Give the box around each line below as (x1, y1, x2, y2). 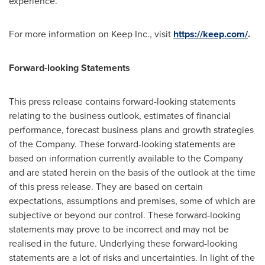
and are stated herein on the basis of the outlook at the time (9, 166, 256, 179)
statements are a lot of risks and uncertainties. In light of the (9, 251, 255, 264)
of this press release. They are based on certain (9, 180, 203, 193)
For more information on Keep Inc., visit (9, 27, 173, 40)
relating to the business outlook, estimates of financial (9, 109, 231, 122)
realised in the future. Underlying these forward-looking (9, 237, 238, 250)
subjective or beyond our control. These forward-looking (9, 208, 241, 221)
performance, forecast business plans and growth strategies (9, 123, 254, 136)
